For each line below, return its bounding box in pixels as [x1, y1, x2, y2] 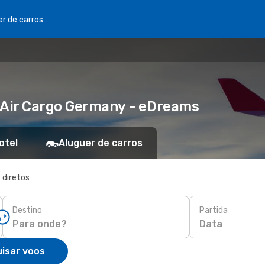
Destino [12, 205, 42, 215]
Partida [199, 205, 228, 215]
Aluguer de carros [59, 137, 143, 148]
